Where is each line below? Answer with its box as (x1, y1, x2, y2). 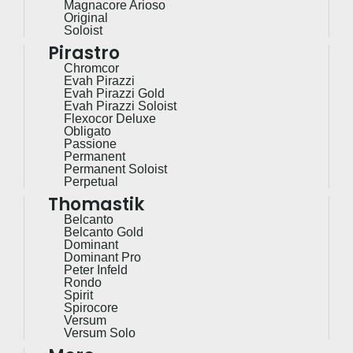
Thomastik (48, 192, 144, 217)
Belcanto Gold (64, 225, 143, 240)
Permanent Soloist (64, 162, 167, 176)
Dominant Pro (64, 251, 141, 265)
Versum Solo (64, 326, 136, 340)
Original (64, 11, 108, 25)
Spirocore (64, 301, 118, 315)
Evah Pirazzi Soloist (64, 99, 176, 113)
